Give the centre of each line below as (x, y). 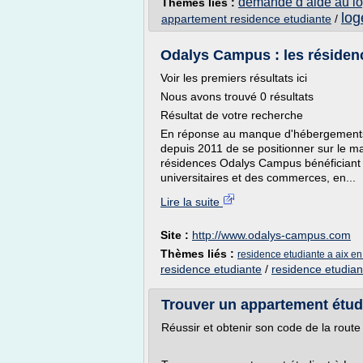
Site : (176, 235)
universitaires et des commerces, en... (258, 177)
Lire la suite (192, 202)
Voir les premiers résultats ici (234, 78)
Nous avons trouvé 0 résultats (237, 96)
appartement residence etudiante (246, 19)
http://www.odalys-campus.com (271, 235)
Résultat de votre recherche (232, 115)
